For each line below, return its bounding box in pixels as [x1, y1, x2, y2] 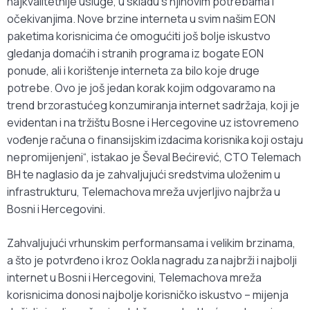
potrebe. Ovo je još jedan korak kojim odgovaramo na [7, 80, 275, 96]
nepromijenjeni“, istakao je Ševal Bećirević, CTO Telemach [7, 149, 301, 165]
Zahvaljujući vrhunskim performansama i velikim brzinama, [7, 235, 295, 251]
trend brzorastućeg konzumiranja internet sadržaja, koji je [7, 98, 300, 113]
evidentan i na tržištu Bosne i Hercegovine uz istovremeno [7, 115, 299, 131]
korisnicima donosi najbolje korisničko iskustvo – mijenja [7, 287, 289, 303]
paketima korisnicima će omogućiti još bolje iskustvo [7, 28, 271, 44]
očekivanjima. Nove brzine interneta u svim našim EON [7, 11, 275, 27]
